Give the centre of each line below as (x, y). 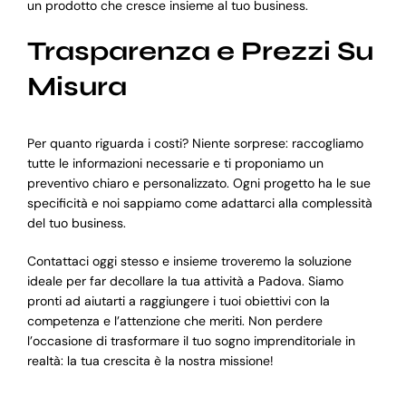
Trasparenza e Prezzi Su (200, 51)
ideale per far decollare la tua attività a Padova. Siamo (185, 281)
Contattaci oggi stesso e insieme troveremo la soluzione (189, 261)
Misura (77, 86)
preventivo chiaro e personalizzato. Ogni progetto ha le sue (198, 184)
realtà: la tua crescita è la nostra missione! (150, 361)
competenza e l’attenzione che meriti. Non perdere (174, 321)
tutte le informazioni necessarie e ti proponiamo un (175, 164)
